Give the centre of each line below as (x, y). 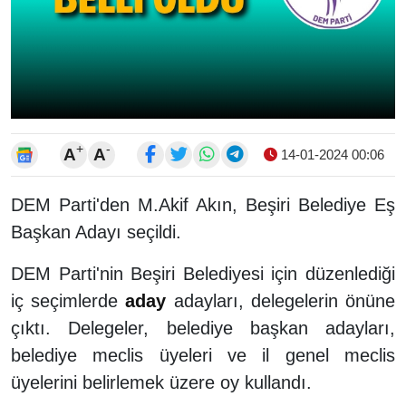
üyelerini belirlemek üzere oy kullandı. (161, 382)
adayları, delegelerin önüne (281, 300)
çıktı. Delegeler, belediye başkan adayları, (203, 328)
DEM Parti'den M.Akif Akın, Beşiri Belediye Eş (203, 204)
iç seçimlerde (68, 300)
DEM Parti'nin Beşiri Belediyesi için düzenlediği (203, 273)
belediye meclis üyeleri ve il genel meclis (203, 355)
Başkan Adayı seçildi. (99, 232)
